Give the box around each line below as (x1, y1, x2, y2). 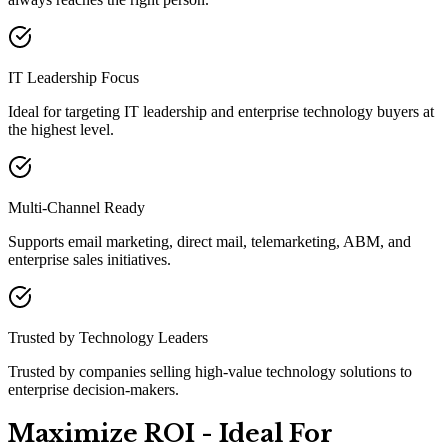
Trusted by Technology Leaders (8, 329, 208, 347)
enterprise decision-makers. (8, 381, 179, 399)
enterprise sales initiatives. (8, 251, 171, 269)
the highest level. (8, 121, 114, 139)
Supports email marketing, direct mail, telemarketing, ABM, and (8, 233, 411, 251)
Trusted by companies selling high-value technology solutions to (8, 363, 412, 381)
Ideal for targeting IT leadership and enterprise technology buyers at (8, 103, 434, 121)
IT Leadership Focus (8, 69, 139, 87)
